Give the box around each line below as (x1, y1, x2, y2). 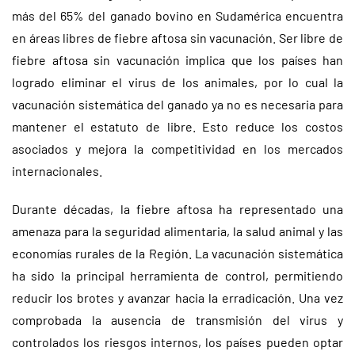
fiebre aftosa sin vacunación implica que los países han (12, 52, 343, 67)
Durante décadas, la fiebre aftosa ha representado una (12, 201, 343, 216)
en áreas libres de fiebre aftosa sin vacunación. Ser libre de (12, 30, 343, 45)
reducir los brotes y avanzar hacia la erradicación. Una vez (12, 290, 343, 305)
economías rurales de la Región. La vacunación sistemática (12, 246, 343, 261)
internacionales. (12, 163, 102, 178)
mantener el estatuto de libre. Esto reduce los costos (12, 119, 343, 134)
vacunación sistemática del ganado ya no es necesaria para (12, 97, 343, 112)
